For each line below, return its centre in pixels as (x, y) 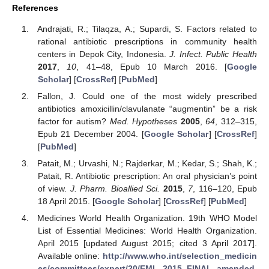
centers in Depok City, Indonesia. (104, 54)
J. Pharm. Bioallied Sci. (115, 189)
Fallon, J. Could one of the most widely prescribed (147, 96)
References (35, 8)
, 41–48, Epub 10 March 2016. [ (152, 66)
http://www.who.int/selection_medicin (180, 256)
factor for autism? (74, 122)
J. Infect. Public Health (213, 54)
